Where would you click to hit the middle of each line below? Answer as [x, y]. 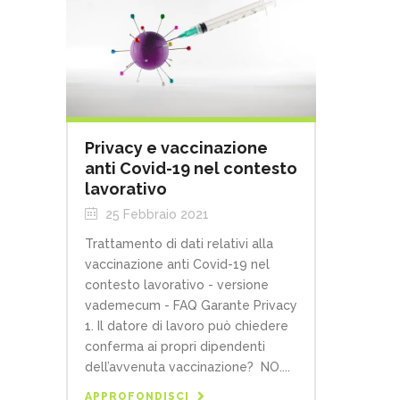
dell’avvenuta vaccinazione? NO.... [187, 367]
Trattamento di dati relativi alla [179, 244]
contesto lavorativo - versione [177, 285]
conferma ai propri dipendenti [175, 347]
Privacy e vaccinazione [176, 148]
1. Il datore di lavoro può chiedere [187, 326]
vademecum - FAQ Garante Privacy [191, 306]
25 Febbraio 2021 [155, 215]
